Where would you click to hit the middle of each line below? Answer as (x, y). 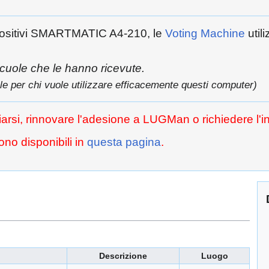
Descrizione (123, 256)
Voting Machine (205, 33)
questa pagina (124, 142)
